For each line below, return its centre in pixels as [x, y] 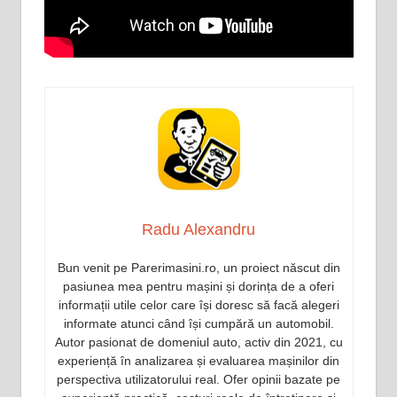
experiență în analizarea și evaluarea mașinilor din [198, 361]
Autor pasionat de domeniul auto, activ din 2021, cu [198, 343]
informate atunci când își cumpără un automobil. [198, 324]
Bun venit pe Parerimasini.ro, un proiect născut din [198, 268]
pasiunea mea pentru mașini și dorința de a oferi [198, 287]
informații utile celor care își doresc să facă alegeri [198, 305]
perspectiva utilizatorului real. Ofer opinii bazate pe [198, 380]
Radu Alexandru [198, 230]
